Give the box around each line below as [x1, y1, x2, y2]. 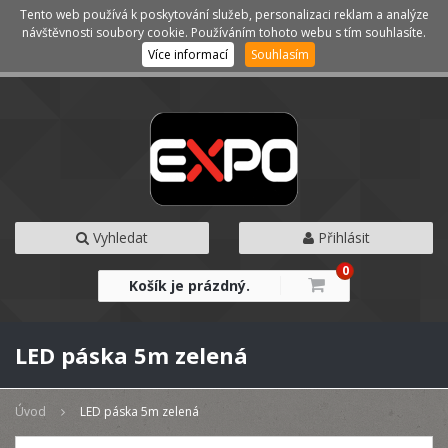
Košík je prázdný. [129, 276, 250, 295]
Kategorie [20, 15, 101, 37]
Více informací [147, 45, 228, 63]
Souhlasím [250, 45, 309, 63]
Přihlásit [313, 228, 370, 247]
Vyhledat [89, 228, 148, 247]
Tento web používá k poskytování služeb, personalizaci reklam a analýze [19, 6, 429, 24]
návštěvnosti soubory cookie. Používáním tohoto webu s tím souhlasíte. [22, 24, 426, 42]
